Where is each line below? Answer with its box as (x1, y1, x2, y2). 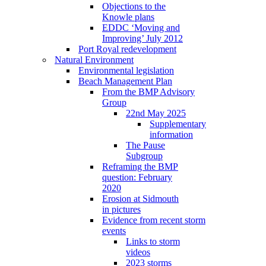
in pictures (102, 204, 141, 214)
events (102, 226, 126, 236)
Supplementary (150, 119, 206, 129)
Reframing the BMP (102, 161, 178, 172)
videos (126, 247, 150, 257)
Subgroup (126, 151, 163, 161)
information (150, 129, 193, 140)
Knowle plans (102, 12, 154, 22)
